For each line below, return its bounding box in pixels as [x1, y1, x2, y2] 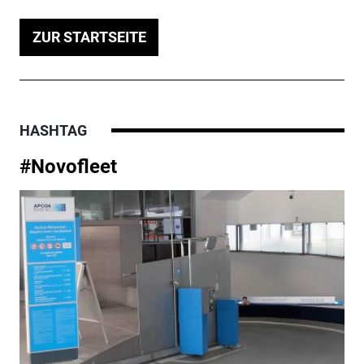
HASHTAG [19, 121, 87, 139]
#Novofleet [19, 154, 117, 178]
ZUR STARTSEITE [32, 28, 146, 46]
